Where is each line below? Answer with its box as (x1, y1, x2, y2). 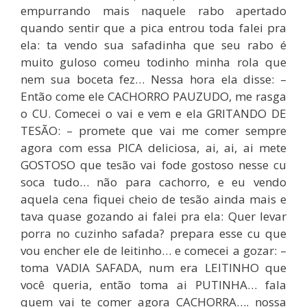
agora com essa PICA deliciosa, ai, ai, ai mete (21, 139, 286, 156)
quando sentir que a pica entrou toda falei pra (21, 19, 286, 36)
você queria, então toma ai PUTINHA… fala (21, 276, 286, 293)
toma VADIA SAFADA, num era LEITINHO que (21, 259, 286, 275)
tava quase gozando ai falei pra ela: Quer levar (21, 208, 286, 224)
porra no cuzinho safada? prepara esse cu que (21, 225, 286, 241)
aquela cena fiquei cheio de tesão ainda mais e (21, 191, 286, 207)
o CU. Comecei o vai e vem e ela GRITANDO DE (21, 105, 286, 121)
